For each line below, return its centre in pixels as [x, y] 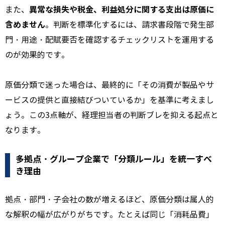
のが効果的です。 [37, 55]
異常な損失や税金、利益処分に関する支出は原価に [122, 10]
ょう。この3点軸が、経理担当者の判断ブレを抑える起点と [112, 116]
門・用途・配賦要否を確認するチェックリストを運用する [109, 40]
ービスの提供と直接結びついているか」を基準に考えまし [109, 100]
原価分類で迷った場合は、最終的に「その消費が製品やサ [109, 85]
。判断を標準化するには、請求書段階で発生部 [130, 25]
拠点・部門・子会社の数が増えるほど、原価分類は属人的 [109, 200]
